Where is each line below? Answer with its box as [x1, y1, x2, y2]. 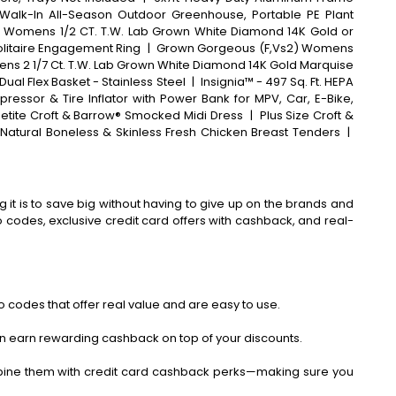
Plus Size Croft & [259, 107, 354, 124]
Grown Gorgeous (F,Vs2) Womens [156, 40, 354, 57]
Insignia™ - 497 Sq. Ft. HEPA [201, 73, 354, 90]
